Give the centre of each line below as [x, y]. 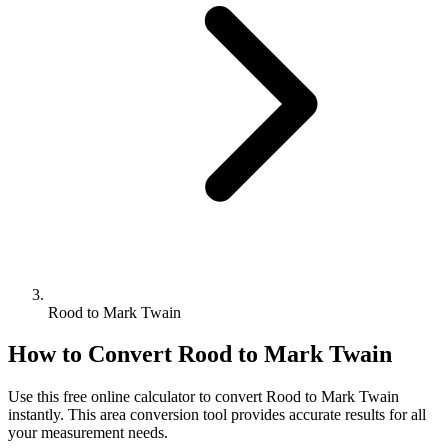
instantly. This [54, 415]
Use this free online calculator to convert [137, 397]
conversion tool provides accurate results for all [276, 415]
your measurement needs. [88, 433]
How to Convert [93, 354]
